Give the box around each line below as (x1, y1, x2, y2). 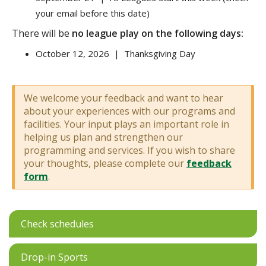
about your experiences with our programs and (24, 104, 235, 118)
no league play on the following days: (72, 27, 243, 40)
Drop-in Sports (21, 251, 88, 264)
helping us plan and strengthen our (24, 131, 183, 144)
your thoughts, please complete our (24, 157, 186, 170)
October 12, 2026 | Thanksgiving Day (36, 47, 195, 60)
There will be (12, 27, 72, 40)
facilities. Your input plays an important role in (24, 118, 229, 131)
